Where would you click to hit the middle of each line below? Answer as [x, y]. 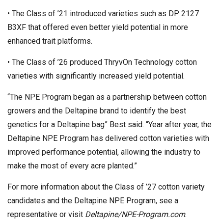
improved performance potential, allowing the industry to [104, 152]
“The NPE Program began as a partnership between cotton [107, 97]
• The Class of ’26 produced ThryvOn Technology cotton [102, 62]
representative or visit [46, 214]
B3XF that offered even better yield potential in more [98, 27]
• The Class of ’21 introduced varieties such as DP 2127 [103, 13]
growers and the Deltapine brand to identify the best [97, 110]
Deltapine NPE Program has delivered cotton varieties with [108, 138]
